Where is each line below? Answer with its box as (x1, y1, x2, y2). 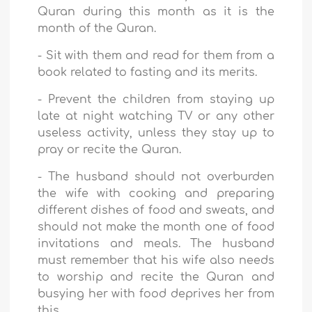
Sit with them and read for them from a (45, 49, 274, 63)
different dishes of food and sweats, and (38, 204, 274, 217)
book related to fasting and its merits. (38, 66, 258, 79)
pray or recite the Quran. (38, 143, 182, 157)
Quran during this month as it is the (38, 6, 274, 19)
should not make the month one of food (38, 221, 274, 234)
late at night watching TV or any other (38, 110, 274, 123)
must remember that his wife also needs (38, 254, 274, 267)
